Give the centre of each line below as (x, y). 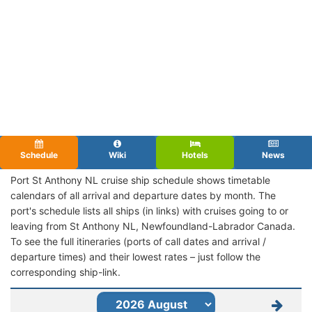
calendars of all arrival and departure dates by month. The (143, 195)
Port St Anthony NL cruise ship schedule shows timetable (140, 180)
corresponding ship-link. (65, 272)
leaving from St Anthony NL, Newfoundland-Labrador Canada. (153, 226)
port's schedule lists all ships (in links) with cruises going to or (149, 210)
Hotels (195, 155)
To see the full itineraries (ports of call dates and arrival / (138, 241)
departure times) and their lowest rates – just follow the (135, 256)
